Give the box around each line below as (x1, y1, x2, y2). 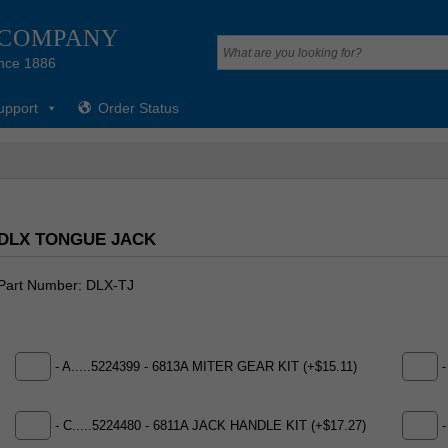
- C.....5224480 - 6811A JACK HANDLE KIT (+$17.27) (50, 419, 366, 433)
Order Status (97, 100, 179, 116)
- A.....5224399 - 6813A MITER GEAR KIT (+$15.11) (50, 360, 357, 374)
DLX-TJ (85, 277, 134, 293)
